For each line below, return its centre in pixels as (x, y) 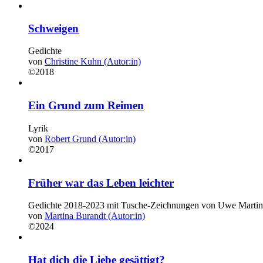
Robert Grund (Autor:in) (90, 139)
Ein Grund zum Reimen (86, 106)
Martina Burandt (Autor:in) (95, 216)
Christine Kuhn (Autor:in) (93, 62)
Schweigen (53, 28)
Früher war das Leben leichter (101, 183)
